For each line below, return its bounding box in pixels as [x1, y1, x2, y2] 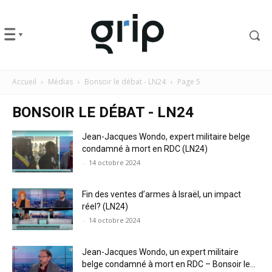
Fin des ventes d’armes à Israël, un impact [82, 189, 241, 199]
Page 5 [177, 76, 200, 87]
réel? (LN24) [82, 201, 128, 211]
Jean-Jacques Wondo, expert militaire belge [82, 131, 250, 141]
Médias [48, 76, 73, 87]
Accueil [12, 76, 36, 87]
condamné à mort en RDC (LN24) [82, 143, 208, 154]
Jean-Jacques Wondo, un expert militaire [82, 246, 239, 257]
